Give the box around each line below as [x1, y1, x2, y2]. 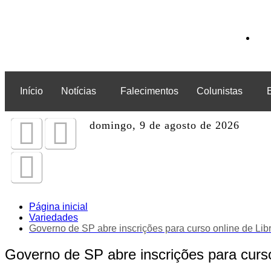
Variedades [29, 212, 78, 223]
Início [20, 86, 43, 96]
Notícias [61, 86, 96, 96]
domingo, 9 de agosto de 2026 [90, 119, 240, 131]
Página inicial [29, 201, 88, 212]
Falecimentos [120, 86, 178, 96]
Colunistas [197, 86, 243, 96]
